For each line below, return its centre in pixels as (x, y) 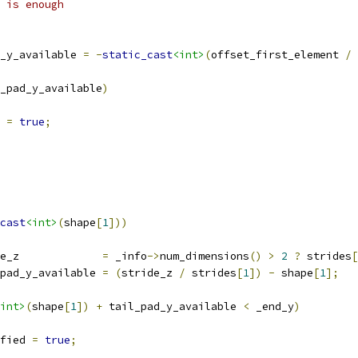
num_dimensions (205, 256)
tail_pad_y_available (173, 306)
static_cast (137, 55)
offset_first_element (278, 55)
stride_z (150, 273)
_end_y (272, 306)
